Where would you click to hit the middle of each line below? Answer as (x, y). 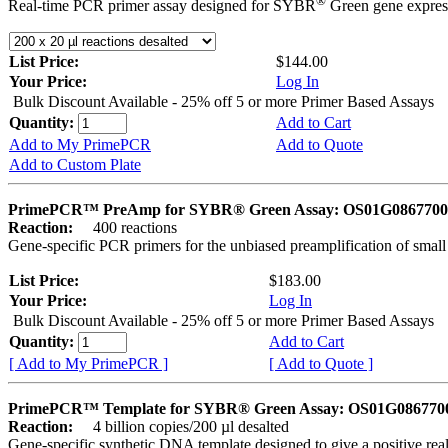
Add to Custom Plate (75, 165)
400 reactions (127, 228)
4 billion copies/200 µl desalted (183, 427)
